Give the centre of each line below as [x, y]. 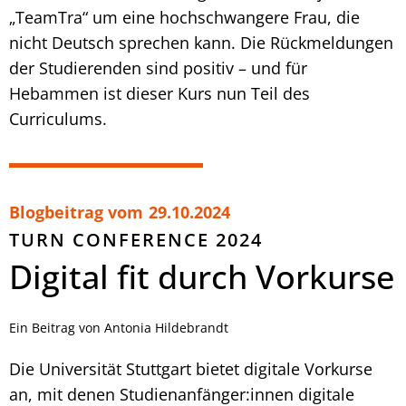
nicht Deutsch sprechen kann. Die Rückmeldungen [201, 42]
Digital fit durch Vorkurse [202, 276]
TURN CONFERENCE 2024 [136, 239]
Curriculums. [58, 118]
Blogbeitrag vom [76, 212]
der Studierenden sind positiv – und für [158, 68]
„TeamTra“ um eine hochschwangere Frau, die [184, 17]
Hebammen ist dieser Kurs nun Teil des [159, 93]
